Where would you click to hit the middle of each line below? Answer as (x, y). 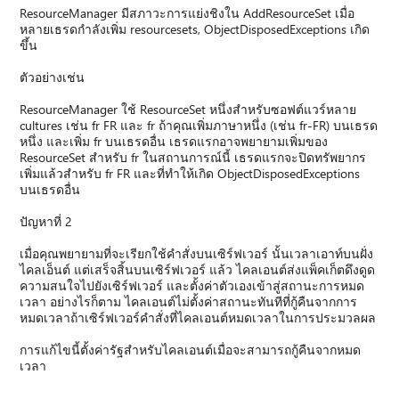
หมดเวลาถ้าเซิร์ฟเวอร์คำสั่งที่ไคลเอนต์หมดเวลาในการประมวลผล (198, 317)
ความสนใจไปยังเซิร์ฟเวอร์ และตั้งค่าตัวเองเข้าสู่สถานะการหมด (192, 285)
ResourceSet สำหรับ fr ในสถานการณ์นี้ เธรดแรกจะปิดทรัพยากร (193, 157)
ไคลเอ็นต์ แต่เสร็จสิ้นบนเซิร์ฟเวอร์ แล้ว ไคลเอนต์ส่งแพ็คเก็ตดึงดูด (198, 269)
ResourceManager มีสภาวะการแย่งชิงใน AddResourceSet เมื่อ (187, 12)
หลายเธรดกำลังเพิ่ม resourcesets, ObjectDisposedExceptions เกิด (195, 28)
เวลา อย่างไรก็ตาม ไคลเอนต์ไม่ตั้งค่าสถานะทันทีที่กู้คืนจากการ (189, 301)
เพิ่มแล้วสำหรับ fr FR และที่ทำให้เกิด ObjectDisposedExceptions (190, 173)
